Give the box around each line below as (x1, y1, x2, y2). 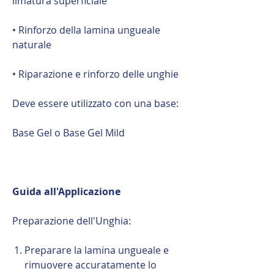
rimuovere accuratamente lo (24, 257, 157, 272)
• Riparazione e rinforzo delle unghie (12, 67, 179, 81)
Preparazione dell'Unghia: (12, 213, 131, 228)
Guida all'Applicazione (12, 184, 120, 198)
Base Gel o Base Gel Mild (12, 125, 125, 139)
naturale (12, 37, 51, 51)
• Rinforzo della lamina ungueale (12, 23, 160, 37)
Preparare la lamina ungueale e (24, 243, 169, 257)
